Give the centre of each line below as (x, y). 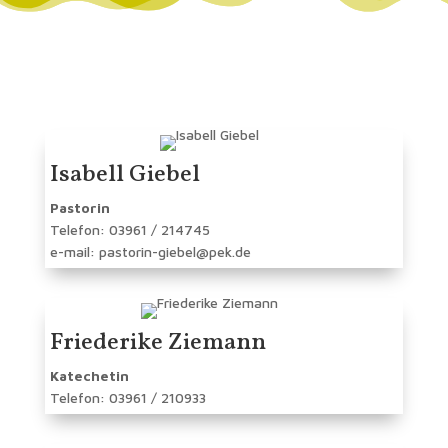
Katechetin (89, 376)
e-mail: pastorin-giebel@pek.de (150, 252)
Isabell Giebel (124, 175)
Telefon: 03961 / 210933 (127, 398)
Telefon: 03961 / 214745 (129, 230)
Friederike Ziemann (157, 343)
